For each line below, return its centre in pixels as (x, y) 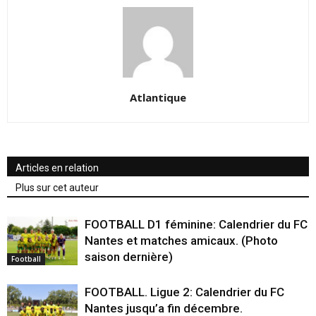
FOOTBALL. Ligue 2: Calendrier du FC (184, 292)
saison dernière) (129, 257)
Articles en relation (57, 168)
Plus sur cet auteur (57, 188)
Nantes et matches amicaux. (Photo (181, 241)
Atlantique (158, 98)
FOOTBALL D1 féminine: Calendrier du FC (196, 225)
